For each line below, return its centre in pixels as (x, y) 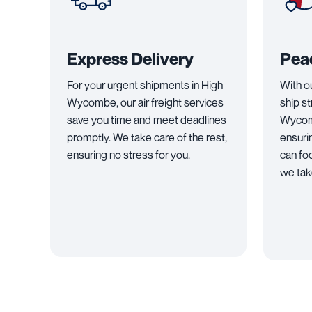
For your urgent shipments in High (145, 85)
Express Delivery (130, 59)
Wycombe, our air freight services (145, 103)
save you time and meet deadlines (147, 120)
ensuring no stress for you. (128, 155)
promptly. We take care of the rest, (147, 138)
